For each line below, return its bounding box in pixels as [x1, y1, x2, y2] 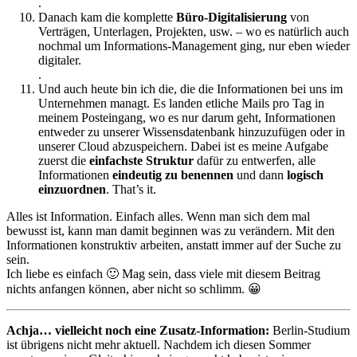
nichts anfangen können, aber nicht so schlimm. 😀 [6, 282, 261, 296]
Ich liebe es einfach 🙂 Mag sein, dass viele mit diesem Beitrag [6, 267, 320, 280]
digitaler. [38, 53, 81, 67]
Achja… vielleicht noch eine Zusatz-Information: [6, 324, 269, 337]
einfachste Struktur [89, 154, 194, 167]
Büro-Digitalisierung [176, 10, 287, 24]
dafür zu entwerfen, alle [194, 154, 316, 167]
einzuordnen [38, 182, 106, 196]
